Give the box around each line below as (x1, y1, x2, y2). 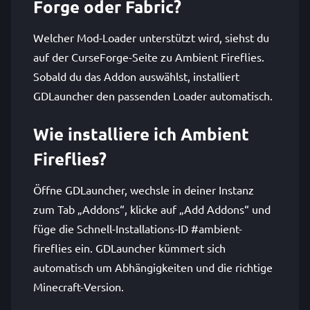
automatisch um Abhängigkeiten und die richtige (33, 260, 273, 274)
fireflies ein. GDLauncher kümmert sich (33, 241, 226, 255)
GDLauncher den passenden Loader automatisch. (33, 89, 273, 102)
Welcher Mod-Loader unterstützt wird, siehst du (33, 30, 269, 44)
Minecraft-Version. (33, 280, 124, 293)
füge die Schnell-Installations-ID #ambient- (33, 221, 242, 235)
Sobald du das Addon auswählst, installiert (33, 69, 239, 83)
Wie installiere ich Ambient (33, 123, 249, 145)
